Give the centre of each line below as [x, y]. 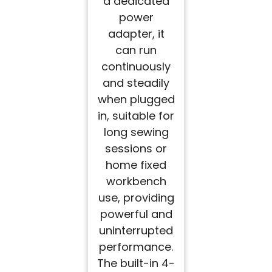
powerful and [136, 214]
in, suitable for [136, 116]
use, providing [136, 198]
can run [136, 50]
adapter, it [136, 34]
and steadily [136, 83]
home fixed [136, 165]
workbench [136, 182]
